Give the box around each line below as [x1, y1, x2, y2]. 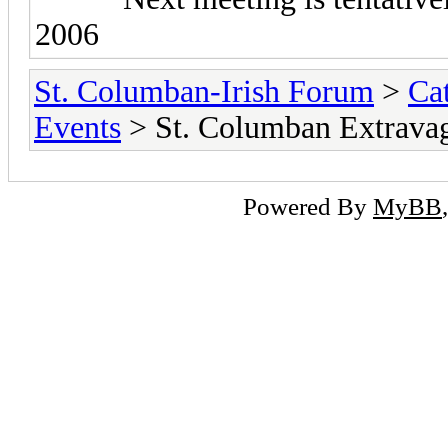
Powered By [243, 191, 373, 220]
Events [34, 109, 121, 145]
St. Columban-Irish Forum [34, 73, 374, 109]
